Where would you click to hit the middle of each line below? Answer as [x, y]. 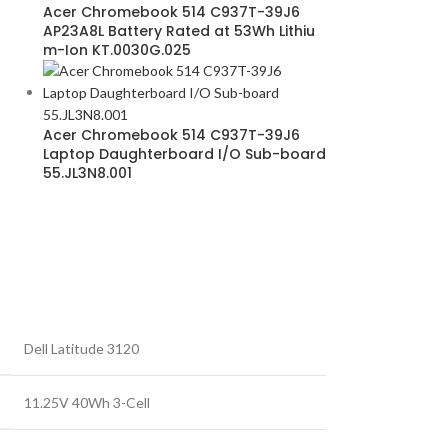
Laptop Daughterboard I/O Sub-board [184, 154]
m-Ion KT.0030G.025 [116, 50]
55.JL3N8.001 [87, 173]
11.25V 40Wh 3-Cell [87, 402]
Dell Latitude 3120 [81, 348]
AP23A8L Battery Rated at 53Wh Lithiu [178, 31]
